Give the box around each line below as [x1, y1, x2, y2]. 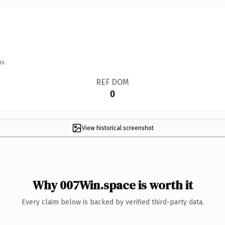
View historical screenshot [81, 124, 154, 132]
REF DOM [95, 77, 129, 87]
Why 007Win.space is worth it [32, 176, 193, 193]
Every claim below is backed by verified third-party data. [21, 197, 204, 206]
